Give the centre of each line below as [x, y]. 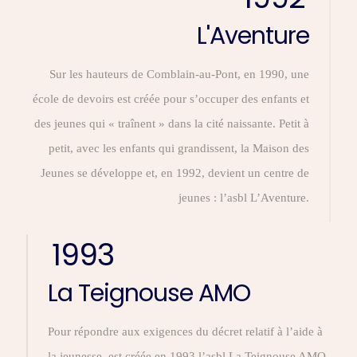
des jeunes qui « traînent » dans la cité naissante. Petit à [172, 124]
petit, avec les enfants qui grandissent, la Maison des [179, 148]
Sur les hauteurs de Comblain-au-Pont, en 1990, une [179, 74]
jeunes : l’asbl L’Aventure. [244, 198]
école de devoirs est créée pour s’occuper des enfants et [171, 99]
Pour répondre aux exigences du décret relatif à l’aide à [185, 331]
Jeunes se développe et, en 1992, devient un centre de [175, 173]
